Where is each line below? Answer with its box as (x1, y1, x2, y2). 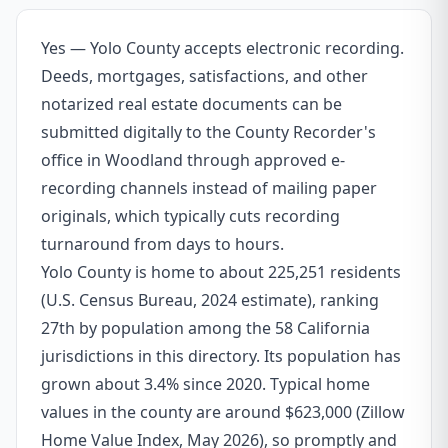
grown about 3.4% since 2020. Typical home (41, 373, 370, 395)
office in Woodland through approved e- (41, 149, 345, 171)
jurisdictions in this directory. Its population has (41, 345, 401, 367)
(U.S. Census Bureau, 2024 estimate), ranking (41, 289, 379, 311)
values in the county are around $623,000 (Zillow (41, 401, 405, 423)
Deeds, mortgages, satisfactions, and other (41, 65, 368, 87)
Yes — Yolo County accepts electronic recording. (41, 37, 404, 59)
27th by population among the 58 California (41, 317, 370, 339)
